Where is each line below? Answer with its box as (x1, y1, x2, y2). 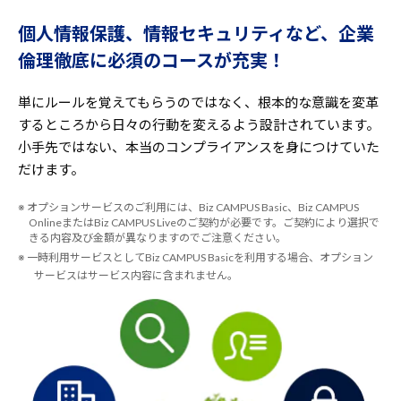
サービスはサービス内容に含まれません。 (34, 269, 238, 282)
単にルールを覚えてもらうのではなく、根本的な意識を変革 (18, 94, 379, 110)
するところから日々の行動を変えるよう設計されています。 (18, 116, 380, 132)
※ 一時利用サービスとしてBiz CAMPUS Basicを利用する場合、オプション (18, 251, 373, 264)
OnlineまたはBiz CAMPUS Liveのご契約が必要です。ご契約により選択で (29, 216, 380, 229)
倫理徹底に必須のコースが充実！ (18, 49, 286, 71)
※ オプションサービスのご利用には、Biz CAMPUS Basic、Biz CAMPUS (18, 200, 359, 214)
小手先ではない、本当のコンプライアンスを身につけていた (18, 139, 380, 155)
